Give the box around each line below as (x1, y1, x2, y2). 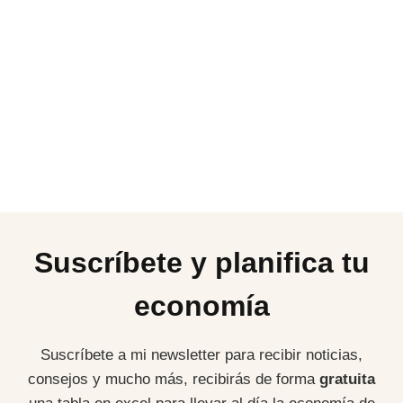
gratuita (319, 371, 375, 389)
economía (133, 290, 270, 323)
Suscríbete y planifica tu (33, 246, 370, 280)
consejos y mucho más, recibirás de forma (28, 371, 319, 389)
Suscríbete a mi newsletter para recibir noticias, (40, 346, 363, 364)
